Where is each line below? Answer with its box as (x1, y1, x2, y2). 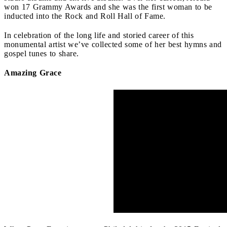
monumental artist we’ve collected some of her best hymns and (4, 40, 222, 49)
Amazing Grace (4, 68, 61, 77)
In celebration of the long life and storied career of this (4, 30, 194, 40)
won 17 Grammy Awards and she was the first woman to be (4, 2, 212, 11)
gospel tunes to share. (4, 49, 79, 58)
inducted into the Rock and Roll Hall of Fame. (4, 11, 166, 20)
